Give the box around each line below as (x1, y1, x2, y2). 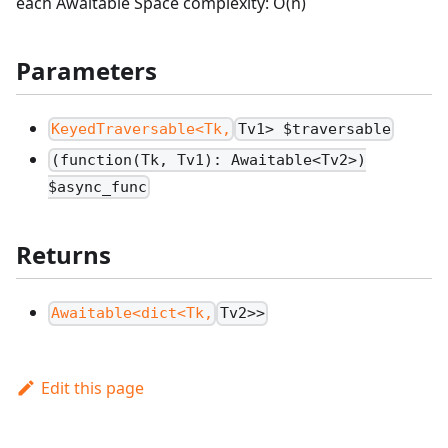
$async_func (48, 178, 147, 197)
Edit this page (40, 376, 144, 399)
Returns (16, 238, 111, 272)
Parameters (16, 53, 157, 87)
